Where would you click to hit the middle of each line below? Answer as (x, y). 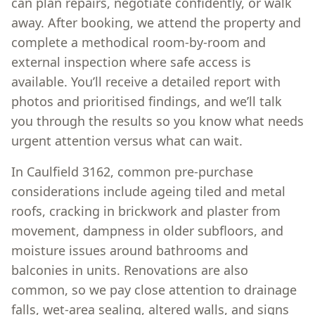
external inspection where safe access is (131, 62)
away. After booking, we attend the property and (156, 22)
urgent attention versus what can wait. (127, 141)
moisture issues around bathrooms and (130, 250)
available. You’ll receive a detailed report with (146, 82)
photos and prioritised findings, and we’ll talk (147, 101)
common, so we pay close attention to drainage (154, 290)
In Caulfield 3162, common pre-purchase (132, 172)
